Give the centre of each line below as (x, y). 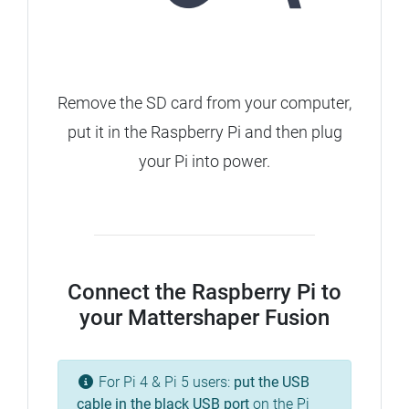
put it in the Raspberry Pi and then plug (204, 132)
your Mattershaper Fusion (204, 318)
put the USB (272, 383)
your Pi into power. (204, 162)
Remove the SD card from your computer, (204, 103)
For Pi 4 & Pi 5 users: (164, 383)
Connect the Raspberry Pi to (204, 293)
